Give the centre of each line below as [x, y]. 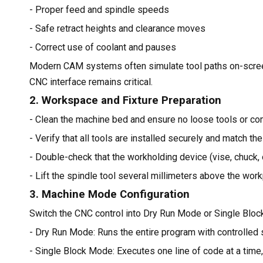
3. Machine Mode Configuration [109, 194]
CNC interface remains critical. [91, 82]
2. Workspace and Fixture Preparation [125, 100]
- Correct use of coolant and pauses [103, 47]
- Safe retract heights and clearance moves [117, 28]
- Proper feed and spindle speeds [99, 9]
